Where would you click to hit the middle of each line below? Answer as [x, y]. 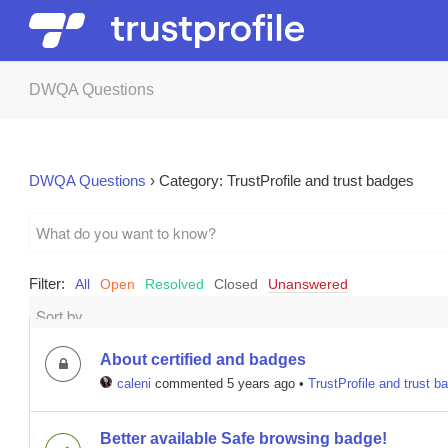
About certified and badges [203, 359]
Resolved [174, 284]
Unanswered [308, 284]
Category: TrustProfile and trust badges [286, 180]
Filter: [47, 283]
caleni [134, 383]
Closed [236, 284]
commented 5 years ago [223, 383]
